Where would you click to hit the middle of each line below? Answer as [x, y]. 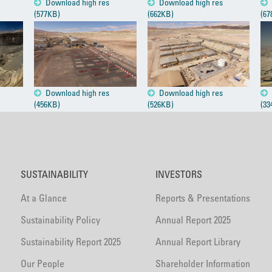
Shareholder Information [202, 264]
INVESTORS [178, 175]
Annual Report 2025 [193, 220]
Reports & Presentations [202, 198]
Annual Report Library [198, 242]
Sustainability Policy [61, 220]
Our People [43, 264]
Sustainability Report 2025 [71, 242]
